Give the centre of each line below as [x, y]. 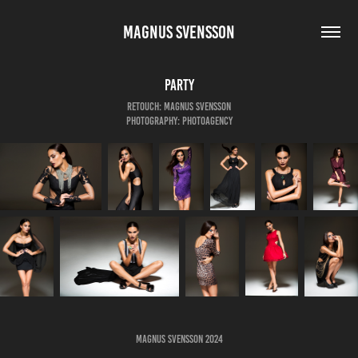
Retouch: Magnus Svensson [179, 107]
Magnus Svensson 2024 [179, 340]
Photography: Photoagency [179, 121]
